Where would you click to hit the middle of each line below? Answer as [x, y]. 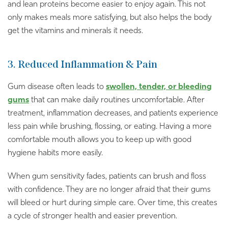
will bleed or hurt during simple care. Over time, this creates [112, 203]
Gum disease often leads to [57, 87]
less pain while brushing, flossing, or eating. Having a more [110, 126]
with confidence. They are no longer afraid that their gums [109, 190]
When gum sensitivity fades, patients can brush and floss [107, 176]
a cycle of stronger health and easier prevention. [92, 216]
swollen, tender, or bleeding [159, 87]
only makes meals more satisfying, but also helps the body [110, 18]
